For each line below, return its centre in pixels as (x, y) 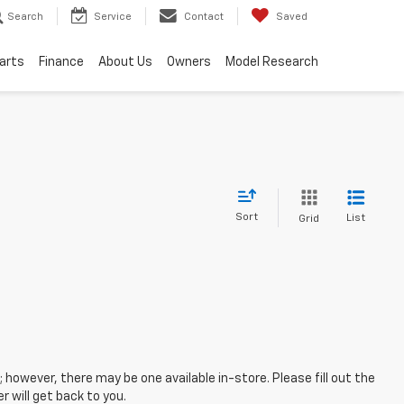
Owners (189, 62)
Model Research (272, 62)
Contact (204, 17)
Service (113, 17)
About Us (125, 62)
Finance (61, 62)
